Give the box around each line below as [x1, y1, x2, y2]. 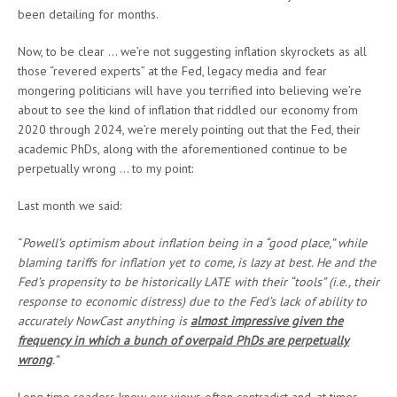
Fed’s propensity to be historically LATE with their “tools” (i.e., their [18, 274, 379, 291]
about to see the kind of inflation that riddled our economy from [18, 102, 358, 119]
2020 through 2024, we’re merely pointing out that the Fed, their [18, 121, 361, 138]
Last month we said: [18, 198, 121, 214]
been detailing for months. [18, 6, 159, 23]
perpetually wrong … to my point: [18, 160, 193, 177]
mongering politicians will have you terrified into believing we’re [18, 82, 362, 99]
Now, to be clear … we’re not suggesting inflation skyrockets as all [18, 43, 367, 60]
